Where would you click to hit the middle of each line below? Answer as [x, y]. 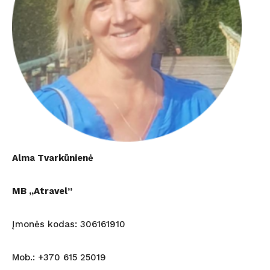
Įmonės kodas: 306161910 [69, 224]
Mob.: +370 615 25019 [59, 257]
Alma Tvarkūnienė [53, 158]
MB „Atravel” [42, 191]
